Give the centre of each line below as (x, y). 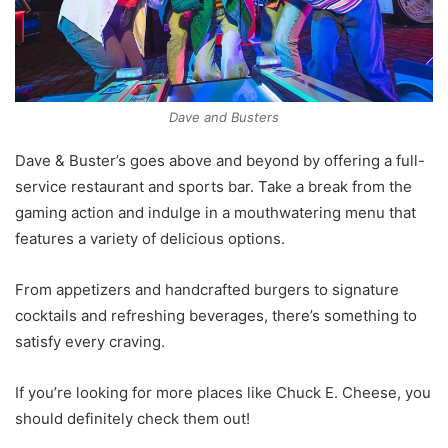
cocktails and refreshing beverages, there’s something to (216, 315)
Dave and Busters (224, 116)
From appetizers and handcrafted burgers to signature (207, 289)
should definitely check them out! (132, 418)
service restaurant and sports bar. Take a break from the (213, 186)
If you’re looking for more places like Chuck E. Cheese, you (223, 392)
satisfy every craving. (90, 341)
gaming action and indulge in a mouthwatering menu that (215, 212)
